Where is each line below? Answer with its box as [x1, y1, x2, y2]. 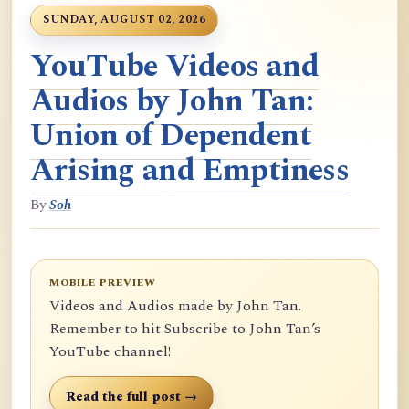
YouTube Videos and [30, 43, 319, 90]
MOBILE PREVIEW [49, 275, 156, 290]
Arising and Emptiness [30, 147, 350, 194]
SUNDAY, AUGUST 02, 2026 [43, 11, 206, 28]
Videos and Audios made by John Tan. [49, 295, 301, 317]
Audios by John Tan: [30, 78, 314, 125]
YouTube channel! [49, 341, 171, 362]
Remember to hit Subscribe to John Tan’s [49, 318, 320, 340]
